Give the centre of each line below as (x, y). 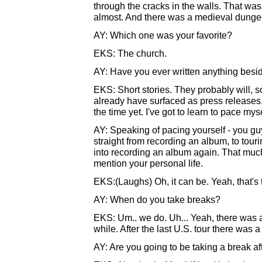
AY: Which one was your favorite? (163, 35)
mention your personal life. (148, 163)
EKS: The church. (130, 53)
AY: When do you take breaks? (157, 199)
